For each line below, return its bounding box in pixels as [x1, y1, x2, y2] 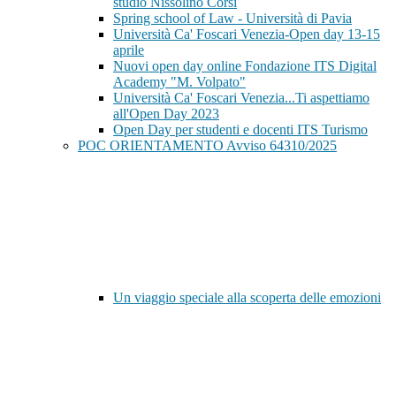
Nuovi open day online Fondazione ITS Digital [113, 58, 377, 74]
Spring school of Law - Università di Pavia [113, 11, 352, 27]
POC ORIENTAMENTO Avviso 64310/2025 [78, 138, 337, 154]
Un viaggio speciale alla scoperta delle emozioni [113, 290, 381, 306]
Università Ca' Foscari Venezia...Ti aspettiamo [113, 90, 369, 106]
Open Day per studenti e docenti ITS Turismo [113, 122, 368, 138]
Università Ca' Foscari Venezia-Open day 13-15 [113, 27, 380, 42]
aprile [113, 42, 144, 58]
